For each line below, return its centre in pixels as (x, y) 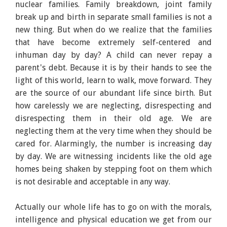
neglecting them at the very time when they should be (113, 131)
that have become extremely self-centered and (113, 42)
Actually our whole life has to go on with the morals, (113, 207)
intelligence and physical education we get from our (113, 219)
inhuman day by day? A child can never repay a (113, 55)
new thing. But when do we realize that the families (113, 29)
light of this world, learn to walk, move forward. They (113, 80)
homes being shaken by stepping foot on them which (113, 169)
